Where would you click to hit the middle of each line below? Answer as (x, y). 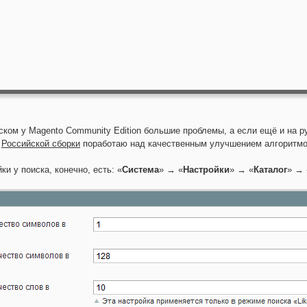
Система (140, 170)
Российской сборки (41, 144)
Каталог (270, 170)
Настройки (206, 170)
